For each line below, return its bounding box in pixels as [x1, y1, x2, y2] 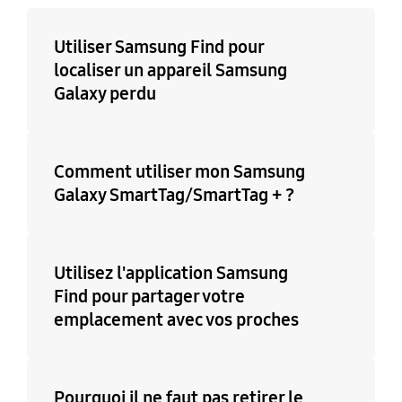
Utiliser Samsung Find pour [53, 36, 264, 58]
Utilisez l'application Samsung [53, 261, 288, 284]
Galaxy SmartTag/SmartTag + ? [53, 183, 294, 205]
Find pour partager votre [53, 284, 245, 307]
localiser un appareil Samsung [53, 59, 287, 82]
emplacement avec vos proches [53, 308, 299, 330]
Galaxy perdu [53, 83, 156, 105]
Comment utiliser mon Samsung [53, 160, 305, 182]
